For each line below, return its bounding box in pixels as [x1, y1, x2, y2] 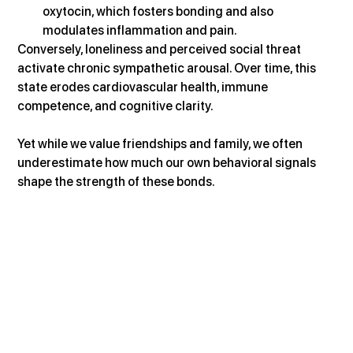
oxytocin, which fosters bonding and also [43, 4, 277, 20]
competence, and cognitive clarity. [17, 98, 214, 114]
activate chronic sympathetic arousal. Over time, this [17, 61, 319, 76]
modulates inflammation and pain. [43, 23, 238, 39]
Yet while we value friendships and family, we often [17, 136, 306, 152]
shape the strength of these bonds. [17, 174, 216, 190]
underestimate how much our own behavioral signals [17, 155, 319, 171]
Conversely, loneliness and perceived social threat [17, 42, 304, 58]
